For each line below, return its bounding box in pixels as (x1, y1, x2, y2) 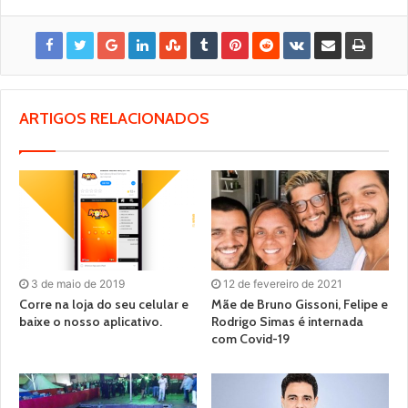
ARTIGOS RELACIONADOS (19, 107, 209, 128)
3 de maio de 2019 (31, 276, 125, 291)
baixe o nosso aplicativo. (19, 312, 162, 330)
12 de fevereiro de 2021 (223, 276, 342, 291)
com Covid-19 (211, 330, 290, 347)
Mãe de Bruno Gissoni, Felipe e (211, 295, 388, 312)
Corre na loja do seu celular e (19, 295, 189, 312)
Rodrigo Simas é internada (211, 312, 363, 330)
